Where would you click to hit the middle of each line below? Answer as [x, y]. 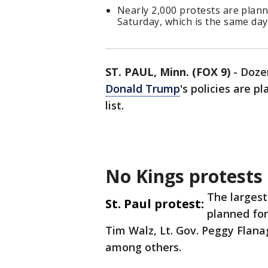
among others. [143, 247]
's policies [205, 89]
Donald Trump [143, 89]
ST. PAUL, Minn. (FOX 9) [168, 72]
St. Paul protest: [155, 204]
